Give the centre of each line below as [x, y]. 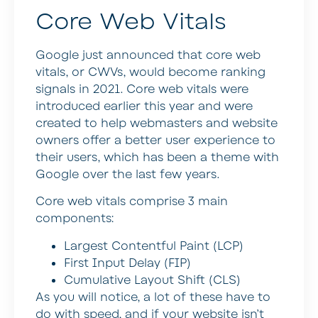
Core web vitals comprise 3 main [132, 202]
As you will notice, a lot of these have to [153, 297]
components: [75, 219]
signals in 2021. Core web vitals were [142, 89]
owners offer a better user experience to [155, 140]
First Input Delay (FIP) [127, 263]
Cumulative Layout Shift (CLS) [152, 280]
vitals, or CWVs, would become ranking [150, 72]
